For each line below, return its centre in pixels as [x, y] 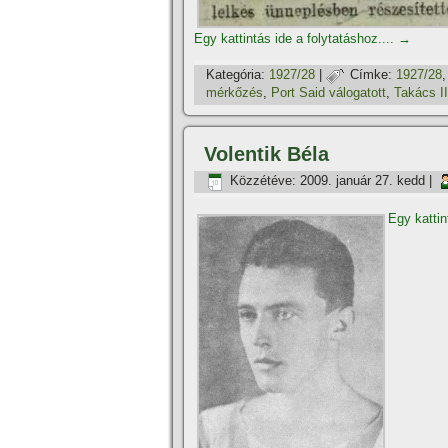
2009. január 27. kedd [362, 181]
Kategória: [235, 75]
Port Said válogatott [328, 93]
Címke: [371, 75]
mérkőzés [234, 93]
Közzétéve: [263, 181]
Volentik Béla [266, 154]
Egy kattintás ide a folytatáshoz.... [296, 38]
